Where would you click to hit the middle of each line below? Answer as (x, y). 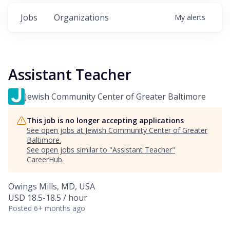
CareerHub (44, 160)
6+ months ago (60, 208)
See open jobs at (56, 130)
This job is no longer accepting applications (105, 121)
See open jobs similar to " (70, 150)
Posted (20, 208)
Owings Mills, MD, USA (52, 187)
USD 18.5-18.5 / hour (48, 198)
